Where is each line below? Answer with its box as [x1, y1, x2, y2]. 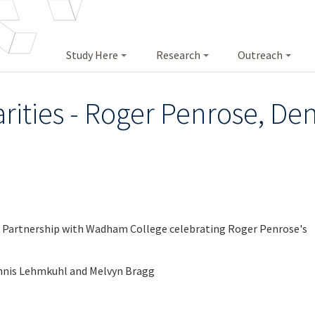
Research [155, 48, 200, 62]
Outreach [238, 48, 283, 62]
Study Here [66, 48, 119, 62]
